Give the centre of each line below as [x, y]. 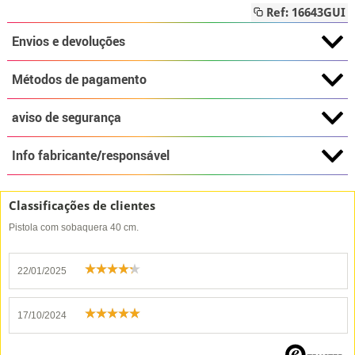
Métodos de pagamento [79, 79]
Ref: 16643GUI [305, 13]
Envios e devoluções [68, 41]
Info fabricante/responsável [90, 155]
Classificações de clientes [82, 206]
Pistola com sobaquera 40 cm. [74, 227]
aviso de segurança [66, 117]
